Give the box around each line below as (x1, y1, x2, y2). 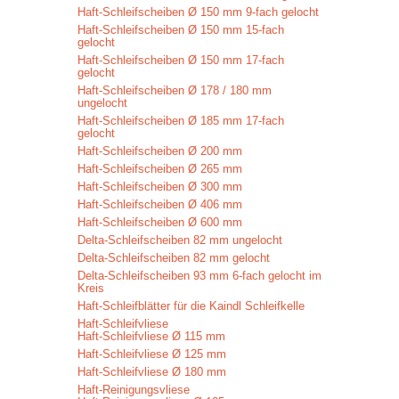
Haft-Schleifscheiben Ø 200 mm (77, 144, 242, 158)
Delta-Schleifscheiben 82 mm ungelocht (77, 233, 282, 247)
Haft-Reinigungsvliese (77, 383, 190, 396)
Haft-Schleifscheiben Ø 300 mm (77, 180, 242, 193)
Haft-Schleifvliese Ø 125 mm (77, 347, 226, 361)
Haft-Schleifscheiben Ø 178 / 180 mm (77, 84, 272, 97)
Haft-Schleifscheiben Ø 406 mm (77, 198, 242, 211)
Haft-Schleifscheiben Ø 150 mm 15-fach (77, 23, 284, 37)
